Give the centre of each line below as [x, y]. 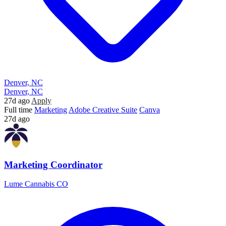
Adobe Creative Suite [103, 109]
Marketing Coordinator [53, 164]
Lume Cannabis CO [36, 184]
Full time [18, 109]
